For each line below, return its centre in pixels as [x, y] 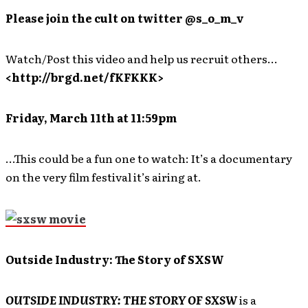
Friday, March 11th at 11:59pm [91, 117]
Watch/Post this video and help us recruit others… [141, 58]
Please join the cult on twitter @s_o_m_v [125, 18]
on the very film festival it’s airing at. [103, 176]
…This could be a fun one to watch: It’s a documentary [149, 158]
